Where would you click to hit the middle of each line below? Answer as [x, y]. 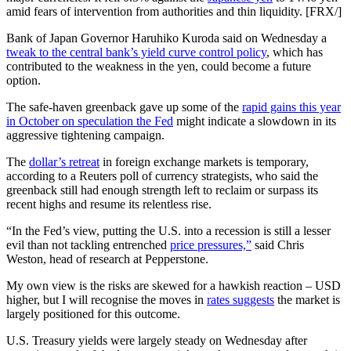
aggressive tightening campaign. [85, 136]
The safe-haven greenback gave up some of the [124, 107]
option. [24, 81]
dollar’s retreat [64, 162]
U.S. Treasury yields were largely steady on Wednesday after [157, 341]
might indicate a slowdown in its [255, 121]
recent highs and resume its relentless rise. [109, 204]
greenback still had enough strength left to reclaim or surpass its [162, 190]
